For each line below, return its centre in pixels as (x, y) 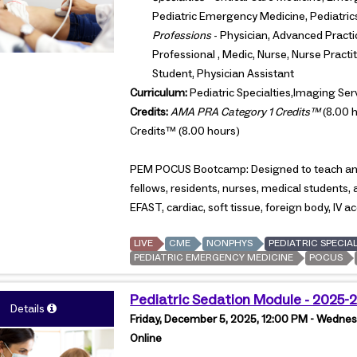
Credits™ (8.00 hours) (185, 131)
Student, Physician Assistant (224, 74)
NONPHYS (230, 243)
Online (146, 338)
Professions (182, 35)
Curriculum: (159, 93)
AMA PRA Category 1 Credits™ (246, 112)
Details (27, 309)
